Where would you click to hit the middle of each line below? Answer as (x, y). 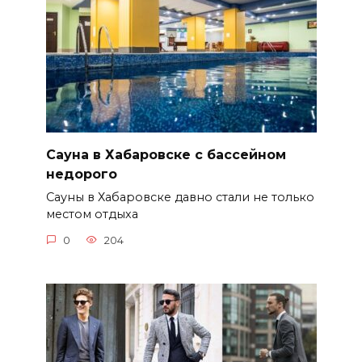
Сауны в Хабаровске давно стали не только (180, 198)
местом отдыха (92, 215)
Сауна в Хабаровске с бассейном (166, 155)
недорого (81, 175)
